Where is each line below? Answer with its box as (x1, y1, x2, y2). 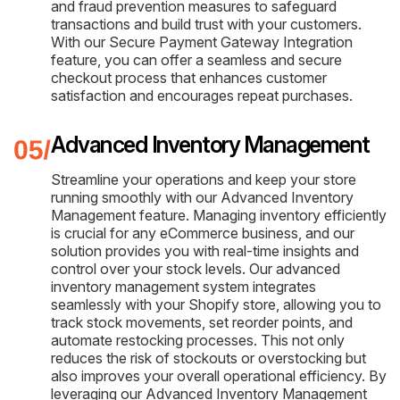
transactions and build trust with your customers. (51, 14, 362, 33)
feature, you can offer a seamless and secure (51, 50, 342, 69)
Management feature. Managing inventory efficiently (51, 205, 387, 224)
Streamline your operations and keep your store (51, 170, 356, 188)
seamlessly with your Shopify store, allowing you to (51, 295, 381, 313)
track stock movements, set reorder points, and (51, 312, 353, 331)
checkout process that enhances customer (51, 68, 327, 87)
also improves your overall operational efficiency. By (51, 366, 387, 385)
